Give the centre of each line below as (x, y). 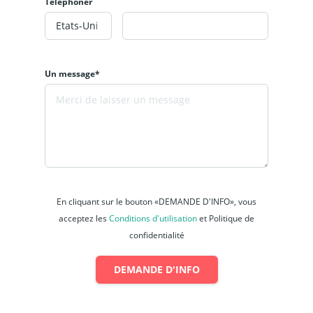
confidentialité (156, 235)
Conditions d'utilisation (153, 218)
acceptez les (84, 218)
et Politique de (226, 218)
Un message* (72, 73)
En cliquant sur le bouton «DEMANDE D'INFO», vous (156, 201)
